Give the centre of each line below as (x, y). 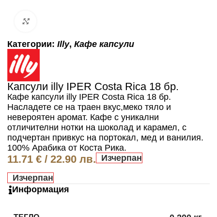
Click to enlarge (65, 22)
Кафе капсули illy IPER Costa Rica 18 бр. (89, 97)
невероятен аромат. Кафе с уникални (83, 117)
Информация (41, 190)
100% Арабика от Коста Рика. (67, 148)
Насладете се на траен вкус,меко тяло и (89, 107)
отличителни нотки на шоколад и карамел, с (97, 128)
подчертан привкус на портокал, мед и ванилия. (105, 138)
